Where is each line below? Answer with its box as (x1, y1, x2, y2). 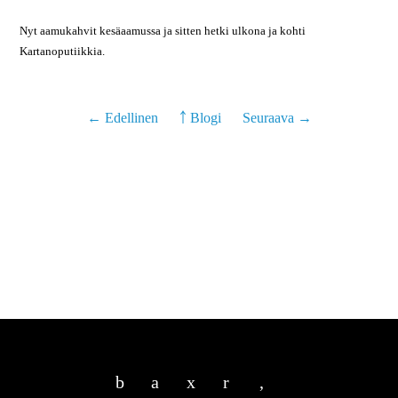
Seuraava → (242, 110, 312, 125)
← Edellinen (86, 110, 162, 125)
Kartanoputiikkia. (20, 44, 108, 58)
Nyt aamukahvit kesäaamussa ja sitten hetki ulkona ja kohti (20, 24, 306, 37)
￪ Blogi (179, 110, 221, 125)
